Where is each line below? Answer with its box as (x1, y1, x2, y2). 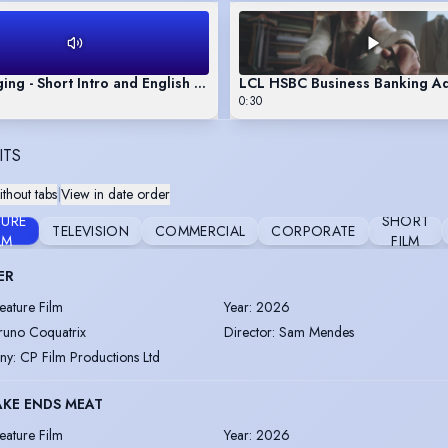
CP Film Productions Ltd (20, 346, 160, 367)
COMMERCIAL (154, 220, 246, 241)
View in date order (61, 183, 170, 204)
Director (224, 321, 272, 342)
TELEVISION (52, 220, 129, 241)
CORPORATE (271, 220, 356, 241)
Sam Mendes (279, 321, 354, 342)
